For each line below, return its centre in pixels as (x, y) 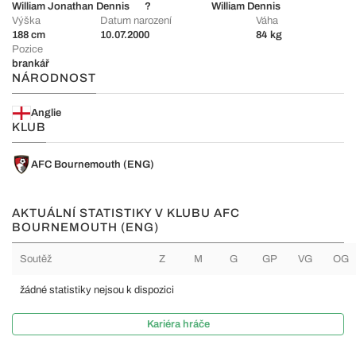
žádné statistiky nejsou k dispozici (97, 290)
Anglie (46, 113)
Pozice (27, 49)
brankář (31, 64)
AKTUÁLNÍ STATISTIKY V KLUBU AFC (126, 213)
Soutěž (36, 259)
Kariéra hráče (178, 324)
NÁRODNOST (54, 78)
